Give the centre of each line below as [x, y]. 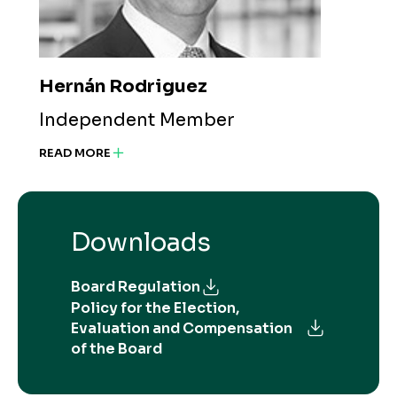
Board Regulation [136, 287]
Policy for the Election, [155, 307]
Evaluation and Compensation [182, 328]
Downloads [141, 242]
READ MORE [75, 153]
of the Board [117, 348]
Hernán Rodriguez [123, 86]
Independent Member [137, 120]
